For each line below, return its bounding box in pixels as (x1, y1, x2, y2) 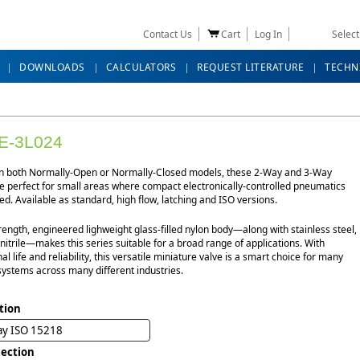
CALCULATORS (105, 60, 176, 75)
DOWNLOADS (19, 60, 85, 75)
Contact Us (143, 27, 193, 41)
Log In (255, 27, 282, 41)
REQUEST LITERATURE (197, 60, 304, 75)
